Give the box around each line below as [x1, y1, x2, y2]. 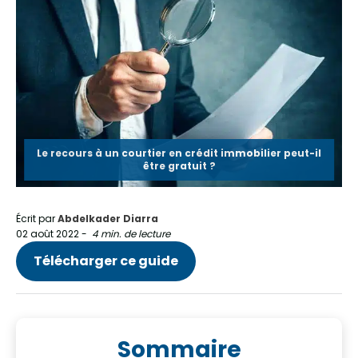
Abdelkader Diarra [58, 211, 158, 225]
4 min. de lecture [89, 226, 173, 241]
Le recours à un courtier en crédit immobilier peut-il [37, 145, 321, 160]
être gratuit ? [142, 158, 216, 173]
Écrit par [16, 211, 58, 225]
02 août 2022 [16, 226, 79, 241]
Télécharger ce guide [34, 252, 178, 271]
